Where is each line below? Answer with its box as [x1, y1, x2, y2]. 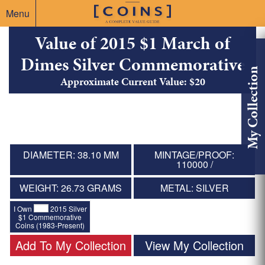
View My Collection [145, 236, 244, 254]
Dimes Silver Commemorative [20, 52, 245, 77]
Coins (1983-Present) [15, 219, 85, 230]
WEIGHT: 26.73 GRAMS [20, 181, 122, 195]
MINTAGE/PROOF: [154, 148, 234, 162]
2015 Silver [48, 203, 87, 214]
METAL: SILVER [160, 181, 229, 195]
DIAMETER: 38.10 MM [22, 148, 119, 162]
